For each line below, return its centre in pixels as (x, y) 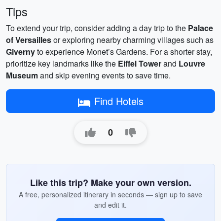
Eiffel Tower (140, 63)
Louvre (192, 63)
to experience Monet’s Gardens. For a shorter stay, (124, 52)
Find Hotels (119, 101)
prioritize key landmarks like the (62, 63)
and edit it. (110, 205)
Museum (22, 75)
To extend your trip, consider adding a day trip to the (97, 28)
